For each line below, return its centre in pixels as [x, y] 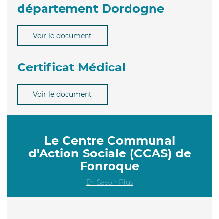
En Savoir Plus [109, 182]
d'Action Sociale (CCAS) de [109, 153]
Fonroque [109, 166]
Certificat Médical [71, 67]
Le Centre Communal [109, 140]
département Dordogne [91, 8]
